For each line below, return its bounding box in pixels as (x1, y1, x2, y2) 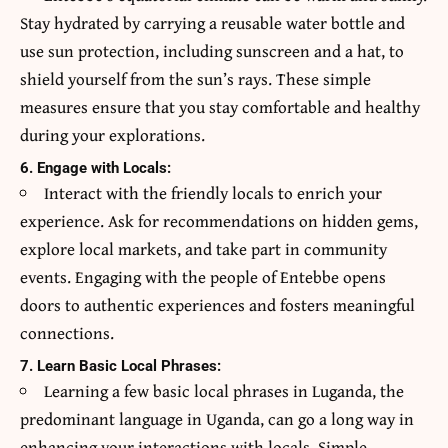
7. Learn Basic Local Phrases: (20, 357, 221, 376)
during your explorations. (20, 122, 205, 148)
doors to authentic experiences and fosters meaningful (20, 292, 415, 318)
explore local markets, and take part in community (20, 236, 387, 262)
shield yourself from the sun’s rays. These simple (20, 66, 371, 92)
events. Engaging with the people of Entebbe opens (20, 264, 386, 290)
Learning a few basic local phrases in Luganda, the (44, 378, 404, 404)
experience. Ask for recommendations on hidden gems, (20, 208, 418, 234)
